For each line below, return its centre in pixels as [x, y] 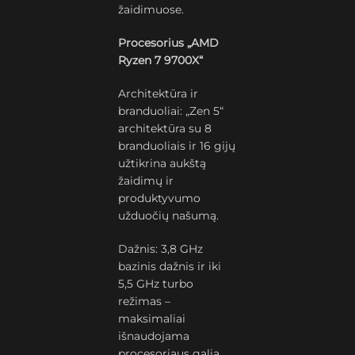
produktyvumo [160, 198]
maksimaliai [152, 319]
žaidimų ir [146, 181]
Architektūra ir [158, 94]
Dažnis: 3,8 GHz [161, 249]
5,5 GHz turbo [156, 284]
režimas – [145, 301]
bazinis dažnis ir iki [170, 266]
